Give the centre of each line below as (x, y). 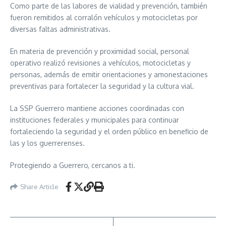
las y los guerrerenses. (47, 143)
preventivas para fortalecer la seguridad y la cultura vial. (102, 86)
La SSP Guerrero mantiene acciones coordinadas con (97, 108)
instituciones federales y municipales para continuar (95, 120)
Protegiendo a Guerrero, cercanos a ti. (73, 165)
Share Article (39, 186)
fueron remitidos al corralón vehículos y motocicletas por (104, 17)
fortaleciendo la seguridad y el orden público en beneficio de (109, 131)
